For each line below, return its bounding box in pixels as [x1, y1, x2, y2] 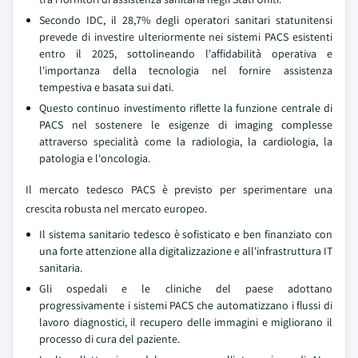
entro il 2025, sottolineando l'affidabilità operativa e [39, 46, 332, 61]
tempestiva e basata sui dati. [39, 80, 173, 94]
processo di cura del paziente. [39, 332, 180, 346]
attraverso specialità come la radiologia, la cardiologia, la [39, 134, 332, 149]
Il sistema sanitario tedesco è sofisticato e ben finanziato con [39, 227, 332, 241]
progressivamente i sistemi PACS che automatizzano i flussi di [39, 298, 332, 312]
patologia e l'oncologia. [39, 151, 150, 165]
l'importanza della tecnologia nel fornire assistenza [39, 63, 332, 78]
